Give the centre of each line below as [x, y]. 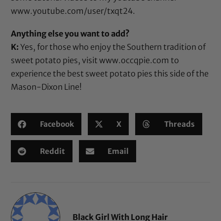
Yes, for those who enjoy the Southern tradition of [112, 47]
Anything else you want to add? [71, 34]
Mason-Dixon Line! [47, 87]
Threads [179, 124]
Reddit [52, 151]
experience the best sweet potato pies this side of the [110, 74]
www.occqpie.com [134, 60]
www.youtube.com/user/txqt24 [72, 11]
